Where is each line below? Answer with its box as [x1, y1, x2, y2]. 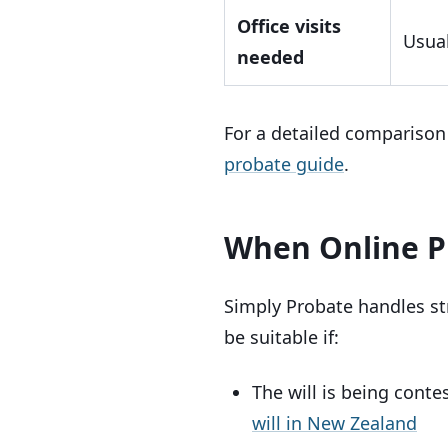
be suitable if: [224, 325, 339, 349]
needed [237, 45, 304, 69]
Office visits [237, 14, 341, 38]
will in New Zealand [252, 411, 417, 435]
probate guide [224, 152, 344, 176]
